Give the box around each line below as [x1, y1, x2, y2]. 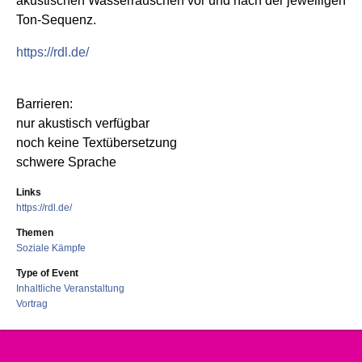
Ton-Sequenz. [16, 12, 96, 27]
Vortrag [16, 297, 48, 309]
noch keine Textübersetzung [16, 135, 177, 149]
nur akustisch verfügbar [16, 116, 149, 130]
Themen [16, 226, 53, 238]
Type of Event [16, 267, 78, 279]
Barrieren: [16, 96, 73, 111]
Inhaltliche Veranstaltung [16, 282, 124, 294]
